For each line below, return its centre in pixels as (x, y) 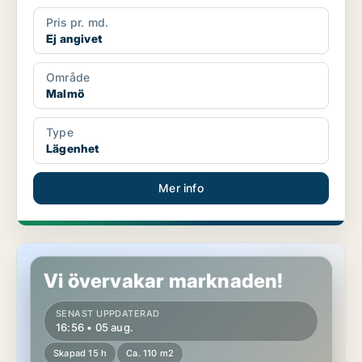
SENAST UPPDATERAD (108, 314)
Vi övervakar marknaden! (164, 281)
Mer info (181, 188)
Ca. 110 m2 (150, 354)
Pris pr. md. (78, 23)
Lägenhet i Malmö (65, 250)
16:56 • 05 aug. (95, 328)
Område (68, 78)
